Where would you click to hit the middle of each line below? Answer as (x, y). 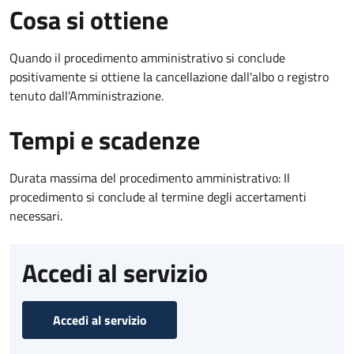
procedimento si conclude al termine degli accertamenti (158, 196)
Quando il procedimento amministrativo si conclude (147, 57)
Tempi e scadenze (105, 139)
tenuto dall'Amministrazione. (87, 95)
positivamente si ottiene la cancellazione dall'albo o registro (169, 76)
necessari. (36, 215)
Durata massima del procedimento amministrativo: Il (150, 177)
